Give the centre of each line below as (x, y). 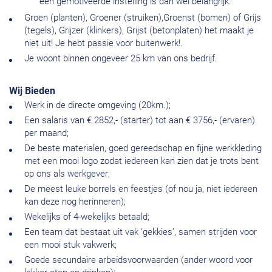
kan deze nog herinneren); (75, 202)
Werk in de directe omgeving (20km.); (97, 105)
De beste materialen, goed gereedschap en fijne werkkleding (143, 148)
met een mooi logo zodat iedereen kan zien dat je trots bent (141, 161)
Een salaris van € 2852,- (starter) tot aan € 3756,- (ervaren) (140, 121)
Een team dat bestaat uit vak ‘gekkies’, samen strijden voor (141, 232)
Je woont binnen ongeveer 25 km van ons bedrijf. (121, 59)
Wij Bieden (32, 91)
